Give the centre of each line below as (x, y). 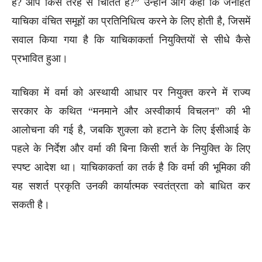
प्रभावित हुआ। (40, 58)
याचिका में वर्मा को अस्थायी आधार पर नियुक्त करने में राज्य (131, 92)
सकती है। (31, 204)
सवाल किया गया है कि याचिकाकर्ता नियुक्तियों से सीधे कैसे (131, 39)
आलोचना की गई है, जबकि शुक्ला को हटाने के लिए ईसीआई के (131, 130)
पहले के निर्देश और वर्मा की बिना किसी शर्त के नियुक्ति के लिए (131, 148)
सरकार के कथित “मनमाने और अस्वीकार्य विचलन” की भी (131, 111)
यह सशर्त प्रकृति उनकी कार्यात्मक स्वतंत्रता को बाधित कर (131, 186)
